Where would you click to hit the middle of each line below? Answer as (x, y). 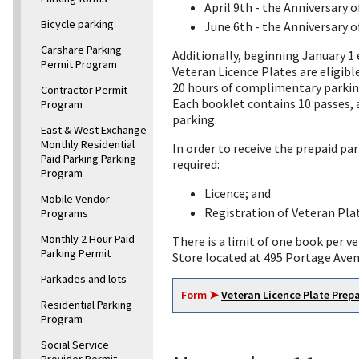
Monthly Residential (88, 145)
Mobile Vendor (75, 199)
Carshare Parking (81, 50)
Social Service (75, 345)
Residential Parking (87, 305)
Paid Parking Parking (89, 159)
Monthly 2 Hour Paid (88, 239)
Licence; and (238, 194)
